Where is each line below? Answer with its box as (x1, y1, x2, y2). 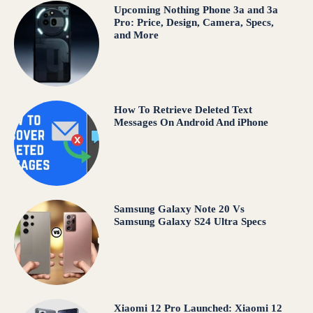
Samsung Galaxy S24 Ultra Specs (113, 216, 266, 228)
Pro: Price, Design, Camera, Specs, (113, 17, 274, 29)
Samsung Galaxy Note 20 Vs (113, 203, 245, 215)
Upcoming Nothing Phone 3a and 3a (113, 4, 278, 16)
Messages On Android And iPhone (113, 116, 268, 128)
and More (113, 29, 159, 41)
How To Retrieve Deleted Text (113, 103, 252, 115)
